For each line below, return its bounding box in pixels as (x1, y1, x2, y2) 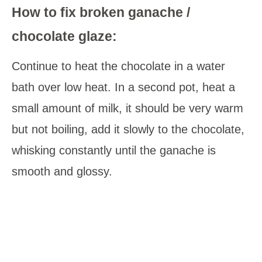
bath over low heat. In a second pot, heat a (12, 80, 235, 94)
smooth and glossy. (12, 164, 112, 178)
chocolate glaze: (12, 28, 117, 44)
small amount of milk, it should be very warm (12, 101, 243, 115)
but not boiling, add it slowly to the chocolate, (12, 122, 244, 136)
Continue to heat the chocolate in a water (12, 59, 225, 73)
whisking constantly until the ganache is (12, 143, 216, 157)
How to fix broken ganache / (12, 4, 190, 20)
